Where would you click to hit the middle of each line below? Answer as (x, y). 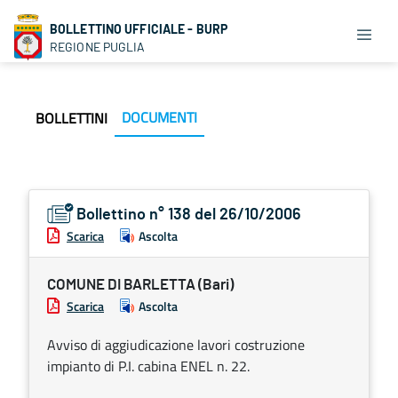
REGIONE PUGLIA (98, 47)
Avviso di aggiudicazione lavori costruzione (176, 345)
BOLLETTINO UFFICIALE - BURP (139, 29)
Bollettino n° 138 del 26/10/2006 (189, 215)
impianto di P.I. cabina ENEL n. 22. (148, 366)
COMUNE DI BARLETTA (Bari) (140, 285)
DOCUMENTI (159, 117)
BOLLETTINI (72, 118)
